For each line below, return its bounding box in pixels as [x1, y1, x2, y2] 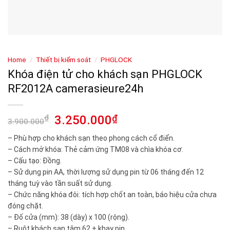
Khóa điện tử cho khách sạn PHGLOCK [8, 67, 202, 81]
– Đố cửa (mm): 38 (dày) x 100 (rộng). [8, 213, 129, 221]
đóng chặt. [8, 201, 43, 210]
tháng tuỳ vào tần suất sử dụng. [8, 179, 112, 187]
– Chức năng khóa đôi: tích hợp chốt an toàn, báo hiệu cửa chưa [8, 190, 217, 199]
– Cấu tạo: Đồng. [8, 156, 62, 165]
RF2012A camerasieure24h [8, 82, 143, 95]
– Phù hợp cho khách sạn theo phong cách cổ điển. [8, 133, 175, 142]
